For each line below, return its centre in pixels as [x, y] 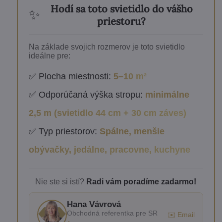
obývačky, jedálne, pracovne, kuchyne [109, 149]
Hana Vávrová [94, 204]
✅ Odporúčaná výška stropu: [87, 94]
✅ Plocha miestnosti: [71, 76]
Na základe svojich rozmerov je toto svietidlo [107, 47]
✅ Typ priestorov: [64, 131]
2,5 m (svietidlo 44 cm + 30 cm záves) [107, 113]
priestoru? [122, 21]
